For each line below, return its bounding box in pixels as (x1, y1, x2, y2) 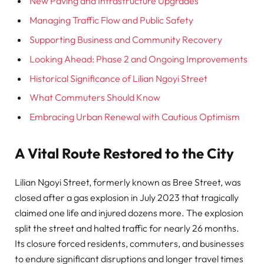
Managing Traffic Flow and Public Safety (29, 14, 193, 26)
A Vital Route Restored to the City (15, 144, 234, 163)
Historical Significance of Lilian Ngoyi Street (29, 72, 207, 84)
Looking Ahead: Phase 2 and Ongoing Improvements (29, 52, 247, 65)
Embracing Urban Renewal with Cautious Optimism (29, 111, 240, 123)
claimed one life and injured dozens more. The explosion (15, 206, 243, 219)
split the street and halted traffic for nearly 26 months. (15, 222, 239, 234)
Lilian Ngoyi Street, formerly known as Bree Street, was (15, 176, 241, 188)
